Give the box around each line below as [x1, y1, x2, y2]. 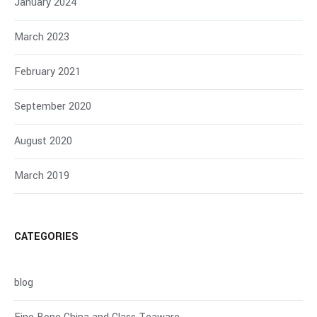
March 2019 [14, 168, 69, 183]
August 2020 [14, 133, 72, 149]
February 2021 [14, 64, 81, 79]
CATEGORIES [14, 229, 79, 244]
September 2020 [14, 98, 91, 114]
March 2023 [14, 29, 69, 45]
